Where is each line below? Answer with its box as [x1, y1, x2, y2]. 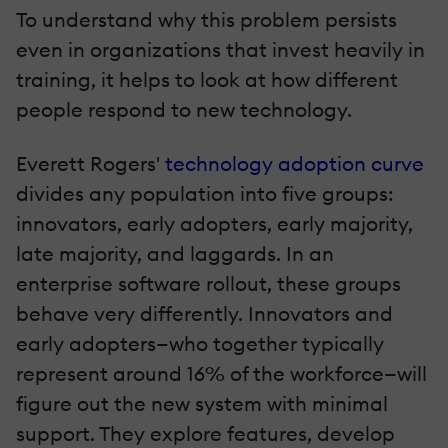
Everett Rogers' [16, 150, 165, 176]
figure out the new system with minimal [16, 390, 388, 416]
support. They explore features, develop [16, 420, 395, 446]
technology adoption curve [165, 150, 424, 176]
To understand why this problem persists [16, 6, 397, 32]
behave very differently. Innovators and [16, 300, 393, 326]
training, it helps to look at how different [16, 66, 398, 92]
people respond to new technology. [16, 96, 352, 122]
